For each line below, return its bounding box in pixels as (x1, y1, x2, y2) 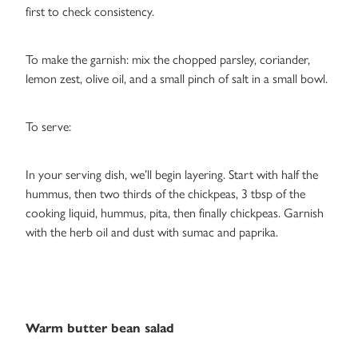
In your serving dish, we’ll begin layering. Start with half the (26, 167, 318, 183)
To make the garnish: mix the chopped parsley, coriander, (26, 52, 310, 68)
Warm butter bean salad (26, 320, 174, 336)
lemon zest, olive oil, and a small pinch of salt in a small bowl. (26, 71, 328, 87)
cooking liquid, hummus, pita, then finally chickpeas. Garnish (26, 205, 324, 221)
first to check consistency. (26, 4, 154, 20)
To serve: (26, 119, 71, 135)
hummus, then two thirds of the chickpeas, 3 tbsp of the (26, 186, 305, 202)
